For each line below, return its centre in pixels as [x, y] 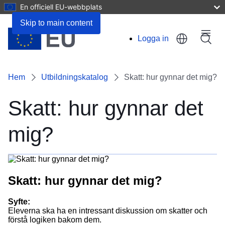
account [146, 70]
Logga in [153, 38]
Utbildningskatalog [75, 77]
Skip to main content [56, 23]
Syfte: [19, 201]
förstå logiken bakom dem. [55, 219]
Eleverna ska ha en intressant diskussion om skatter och [108, 210]
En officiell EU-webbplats [61, 7]
